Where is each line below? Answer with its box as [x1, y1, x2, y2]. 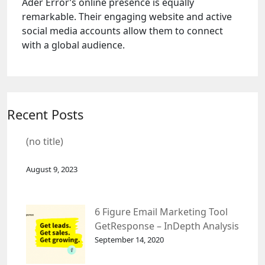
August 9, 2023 [26, 164, 77, 174]
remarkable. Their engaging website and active [22, 10, 232, 23]
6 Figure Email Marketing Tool [95, 205, 228, 218]
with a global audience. [22, 38, 125, 51]
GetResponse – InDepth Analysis [95, 219, 239, 232]
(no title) [26, 135, 63, 148]
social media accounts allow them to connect [22, 24, 223, 37]
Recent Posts [7, 106, 83, 123]
